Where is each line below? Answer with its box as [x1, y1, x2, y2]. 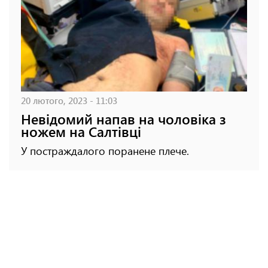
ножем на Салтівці [21, 121, 141, 141]
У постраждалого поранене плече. [21, 143, 189, 158]
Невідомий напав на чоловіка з [21, 109, 226, 128]
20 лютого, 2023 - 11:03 [21, 93, 117, 106]
